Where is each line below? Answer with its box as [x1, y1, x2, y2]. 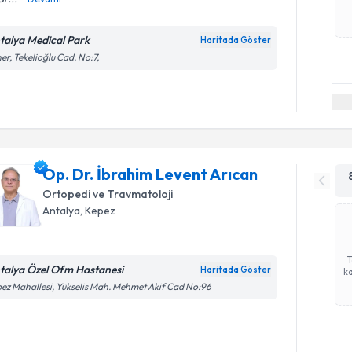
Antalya [42, 203, 81, 218]
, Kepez [80, 203, 116, 218]
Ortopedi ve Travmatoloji [42, 187, 174, 201]
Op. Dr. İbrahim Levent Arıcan [42, 164, 258, 184]
